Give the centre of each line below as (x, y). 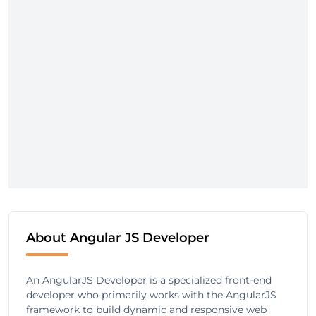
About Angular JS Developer (118, 238)
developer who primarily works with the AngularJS (151, 295)
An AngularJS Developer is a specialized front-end (149, 280)
